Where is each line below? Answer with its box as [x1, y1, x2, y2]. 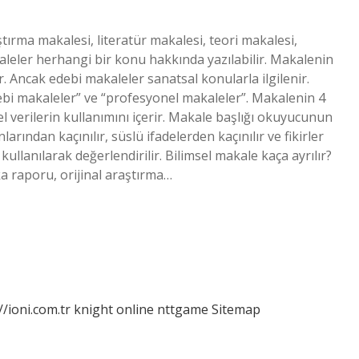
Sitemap [212, 301, 260, 318]
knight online [74, 301, 154, 318]
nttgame [157, 301, 208, 318]
